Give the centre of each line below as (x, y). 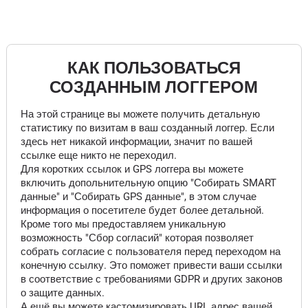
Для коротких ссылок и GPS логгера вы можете (132, 169)
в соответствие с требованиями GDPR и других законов (151, 279)
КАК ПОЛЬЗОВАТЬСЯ (154, 68)
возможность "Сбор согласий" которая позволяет (137, 238)
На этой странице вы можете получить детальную (140, 114)
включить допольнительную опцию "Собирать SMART (148, 183)
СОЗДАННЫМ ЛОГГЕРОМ (154, 87)
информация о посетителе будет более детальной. (142, 210)
